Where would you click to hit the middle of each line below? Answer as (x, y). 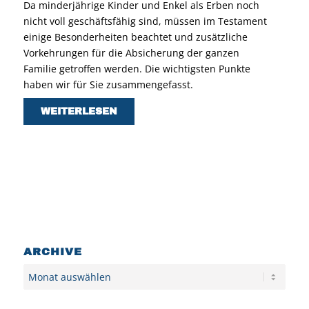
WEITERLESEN (79, 111)
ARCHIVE (52, 251)
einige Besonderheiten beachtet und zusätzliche (135, 37)
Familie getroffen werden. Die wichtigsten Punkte (137, 68)
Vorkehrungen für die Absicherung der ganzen (131, 52)
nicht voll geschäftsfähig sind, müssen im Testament (145, 21)
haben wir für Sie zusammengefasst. (108, 84)
